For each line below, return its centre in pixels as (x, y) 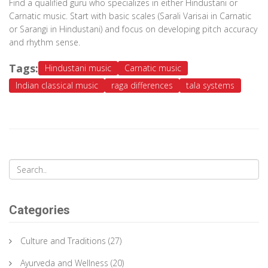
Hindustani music (78, 68)
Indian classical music (57, 86)
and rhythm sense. (45, 42)
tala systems (210, 86)
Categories (39, 210)
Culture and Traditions (63, 241)
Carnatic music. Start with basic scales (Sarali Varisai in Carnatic (130, 16)
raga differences (142, 86)
